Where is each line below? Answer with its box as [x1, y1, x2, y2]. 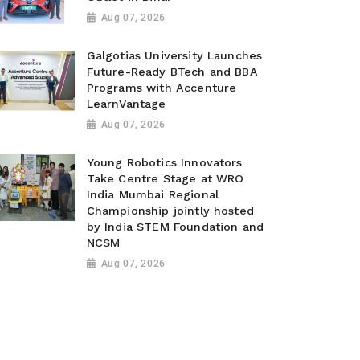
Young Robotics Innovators [86, 155, 243, 169]
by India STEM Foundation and [86, 219, 264, 233]
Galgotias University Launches [86, 48, 263, 62]
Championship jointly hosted [86, 203, 254, 217]
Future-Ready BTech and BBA [86, 64, 258, 78]
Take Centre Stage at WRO [86, 171, 244, 185]
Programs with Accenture [86, 80, 237, 94]
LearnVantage [86, 96, 166, 110]
